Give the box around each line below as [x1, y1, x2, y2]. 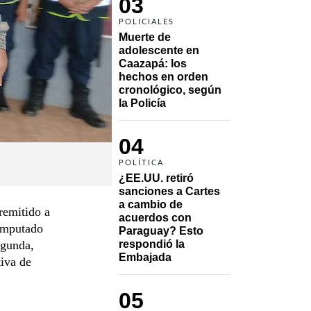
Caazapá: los [119, 57, 187, 69]
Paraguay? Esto [119, 224, 203, 237]
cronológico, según [119, 83, 221, 96]
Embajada [119, 251, 171, 263]
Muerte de [119, 31, 171, 43]
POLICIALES [119, 17, 174, 26]
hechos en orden [119, 70, 208, 83]
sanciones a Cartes [119, 185, 220, 197]
